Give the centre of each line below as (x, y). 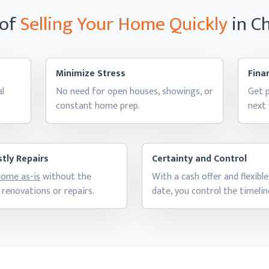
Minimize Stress (91, 74)
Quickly (198, 24)
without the (66, 177)
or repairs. (74, 191)
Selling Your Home (93, 24)
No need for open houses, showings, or (134, 92)
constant (75, 106)
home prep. (117, 106)
